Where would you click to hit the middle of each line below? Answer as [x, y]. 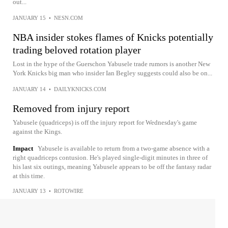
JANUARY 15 [29, 18]
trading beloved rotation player [77, 50]
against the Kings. [37, 132]
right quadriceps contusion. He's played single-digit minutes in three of [110, 158]
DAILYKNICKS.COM [80, 89]
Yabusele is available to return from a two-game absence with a [124, 148]
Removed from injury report [71, 108]
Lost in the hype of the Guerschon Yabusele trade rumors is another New [111, 64]
